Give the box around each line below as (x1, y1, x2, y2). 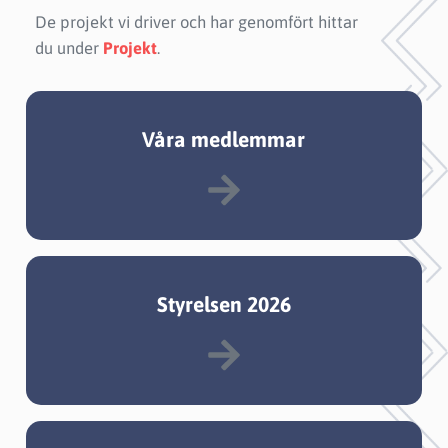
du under (35, 37, 103, 58)
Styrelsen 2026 (156, 291, 291, 316)
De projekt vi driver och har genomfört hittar (35, 11, 358, 32)
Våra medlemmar (142, 126, 306, 151)
